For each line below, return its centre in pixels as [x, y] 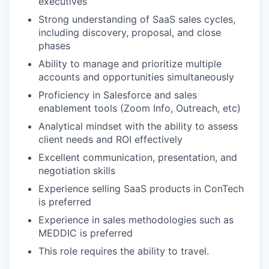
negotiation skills [77, 171]
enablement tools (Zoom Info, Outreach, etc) [140, 108]
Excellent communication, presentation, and [138, 157]
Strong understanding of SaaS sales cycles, [137, 19]
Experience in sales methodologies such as [136, 220]
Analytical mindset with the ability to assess [138, 126]
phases [54, 46]
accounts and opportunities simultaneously [136, 77]
